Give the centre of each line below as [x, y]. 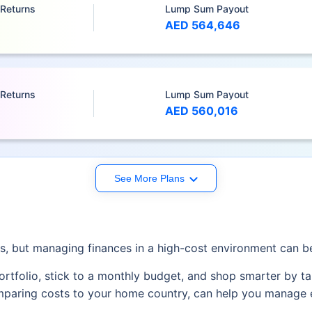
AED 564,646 [202, 25]
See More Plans [149, 178]
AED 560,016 [201, 111]
